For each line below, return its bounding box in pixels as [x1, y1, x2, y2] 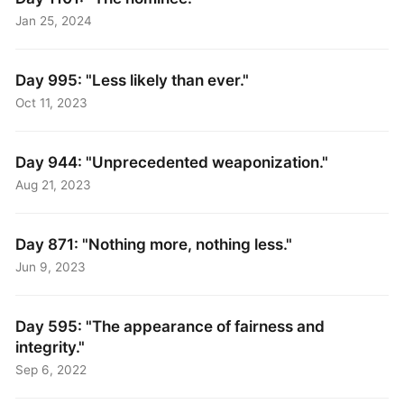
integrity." [15, 336, 86, 356]
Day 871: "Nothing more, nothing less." [15, 234, 293, 253]
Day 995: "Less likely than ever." [15, 69, 250, 89]
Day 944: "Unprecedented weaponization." [15, 151, 329, 171]
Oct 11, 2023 [15, 96, 88, 111]
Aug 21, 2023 [15, 178, 92, 193]
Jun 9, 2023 [15, 260, 87, 275]
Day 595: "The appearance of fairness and [15, 316, 326, 335]
